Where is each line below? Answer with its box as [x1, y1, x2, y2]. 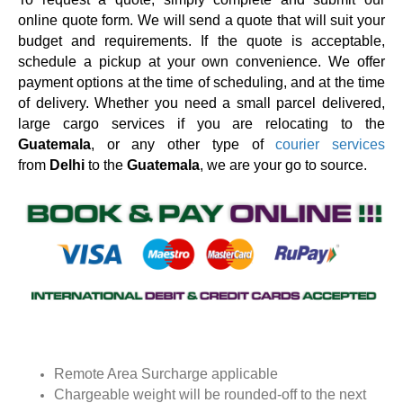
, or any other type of [91, 136, 276, 152]
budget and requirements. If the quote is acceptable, [18, 32, 385, 49]
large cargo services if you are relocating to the [18, 115, 385, 131]
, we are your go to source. [200, 157, 367, 173]
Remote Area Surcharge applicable [54, 365, 282, 381]
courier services [275, 136, 386, 152]
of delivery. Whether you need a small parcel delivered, [18, 94, 385, 111]
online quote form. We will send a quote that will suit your [18, 12, 385, 28]
